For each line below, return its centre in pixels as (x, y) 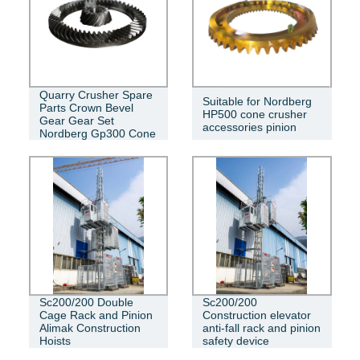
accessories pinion (250, 127)
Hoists (55, 341)
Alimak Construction (90, 328)
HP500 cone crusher (255, 114)
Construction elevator (257, 315)
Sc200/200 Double (86, 303)
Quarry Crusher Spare (96, 94)
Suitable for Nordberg (257, 101)
